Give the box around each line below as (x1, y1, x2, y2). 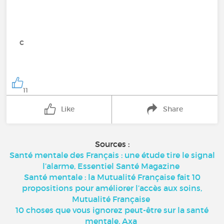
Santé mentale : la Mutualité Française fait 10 (23, 171, 200, 182)
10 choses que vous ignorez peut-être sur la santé (15, 204, 208, 215)
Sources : (94, 138, 129, 149)
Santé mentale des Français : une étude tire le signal (9, 149, 215, 160)
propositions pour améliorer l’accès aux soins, (22, 182, 202, 193)
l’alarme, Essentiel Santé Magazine (42, 160, 179, 171)
